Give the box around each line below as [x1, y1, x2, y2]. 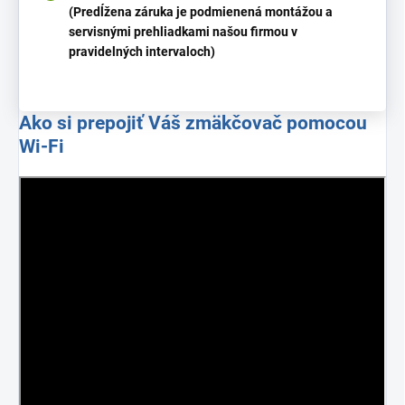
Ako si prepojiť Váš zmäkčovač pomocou [19, 110, 367, 134]
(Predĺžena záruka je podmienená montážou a [69, 4, 333, 19]
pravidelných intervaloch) [69, 43, 215, 59]
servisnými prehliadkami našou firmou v [69, 24, 297, 39]
